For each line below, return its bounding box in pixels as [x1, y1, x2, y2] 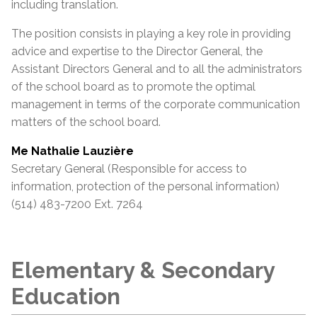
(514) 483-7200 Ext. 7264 [11, 197, 143, 211]
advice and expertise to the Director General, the [11, 45, 263, 58]
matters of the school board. [11, 115, 163, 129]
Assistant [11, 62, 59, 76]
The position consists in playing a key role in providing [11, 27, 291, 40]
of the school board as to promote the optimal [11, 80, 255, 93]
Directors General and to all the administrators [59, 62, 302, 76]
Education [11, 283, 120, 309]
